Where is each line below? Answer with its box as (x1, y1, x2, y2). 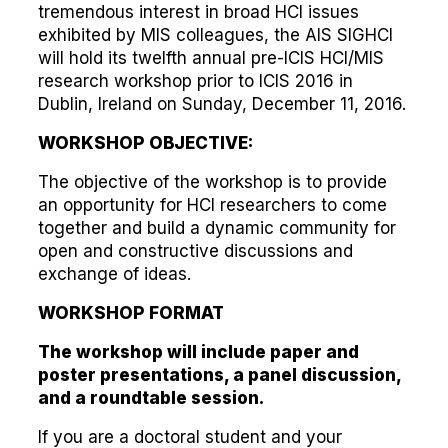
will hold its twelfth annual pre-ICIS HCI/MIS (38, 48, 384, 68)
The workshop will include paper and (38, 342, 359, 362)
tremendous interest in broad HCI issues (38, 2, 359, 22)
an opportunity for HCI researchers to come (38, 195, 387, 215)
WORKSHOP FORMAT (38, 303, 224, 323)
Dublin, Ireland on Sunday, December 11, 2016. (38, 94, 406, 114)
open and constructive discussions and (38, 241, 353, 261)
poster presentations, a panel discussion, (38, 365, 401, 385)
